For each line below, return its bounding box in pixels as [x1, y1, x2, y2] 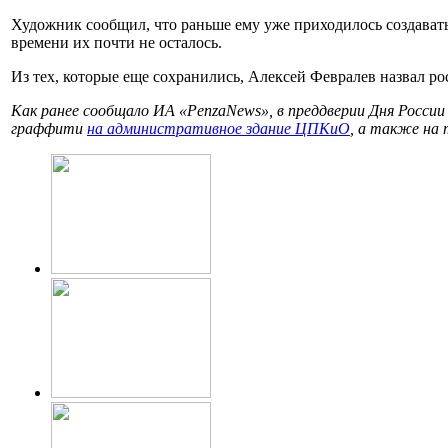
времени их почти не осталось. [11, 34, 222, 52]
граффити [11, 120, 87, 138]
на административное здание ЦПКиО [87, 120, 350, 138]
